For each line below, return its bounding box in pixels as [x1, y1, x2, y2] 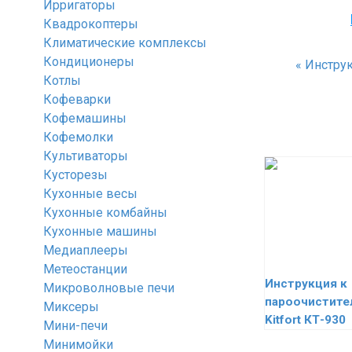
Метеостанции [43, 262, 127, 277]
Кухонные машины [43, 224, 157, 239]
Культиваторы [43, 148, 128, 163]
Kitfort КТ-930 [265, 313, 346, 327]
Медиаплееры [43, 243, 128, 258]
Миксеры [43, 299, 99, 314]
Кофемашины [43, 111, 126, 126]
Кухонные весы [43, 186, 137, 201]
